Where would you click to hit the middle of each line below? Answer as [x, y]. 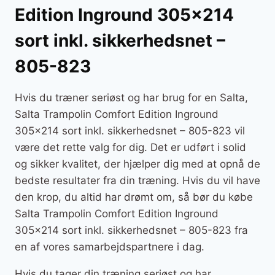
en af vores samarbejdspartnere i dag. [110, 246]
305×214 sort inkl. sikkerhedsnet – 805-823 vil [130, 130]
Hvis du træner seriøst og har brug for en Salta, [131, 97]
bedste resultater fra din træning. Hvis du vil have [137, 180]
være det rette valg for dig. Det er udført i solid [130, 147]
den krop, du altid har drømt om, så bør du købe [134, 197]
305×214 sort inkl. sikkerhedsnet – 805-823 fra [131, 230]
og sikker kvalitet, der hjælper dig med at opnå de [137, 164]
